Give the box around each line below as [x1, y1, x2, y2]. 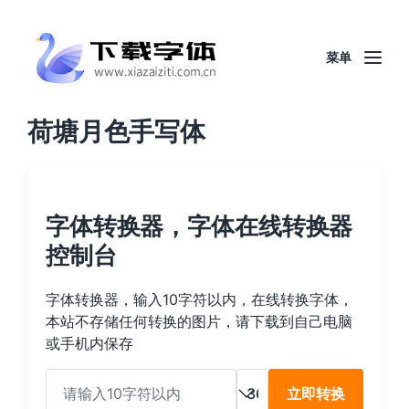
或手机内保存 [46, 334, 133, 352]
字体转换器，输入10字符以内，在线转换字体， [46, 290, 353, 309]
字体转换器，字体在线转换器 [46, 212, 353, 240]
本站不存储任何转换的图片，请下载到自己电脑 [46, 312, 352, 330]
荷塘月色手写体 [27, 116, 206, 147]
